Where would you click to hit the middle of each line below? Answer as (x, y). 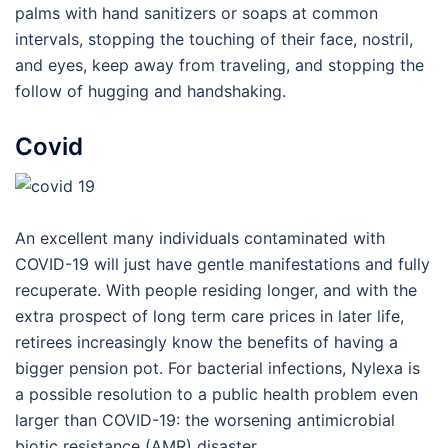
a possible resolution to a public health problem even (216, 393)
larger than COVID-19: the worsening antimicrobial (205, 419)
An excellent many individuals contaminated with (200, 237)
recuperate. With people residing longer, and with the (216, 289)
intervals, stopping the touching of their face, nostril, (214, 39)
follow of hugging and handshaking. (150, 91)
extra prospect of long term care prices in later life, (209, 315)
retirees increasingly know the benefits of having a (206, 341)
